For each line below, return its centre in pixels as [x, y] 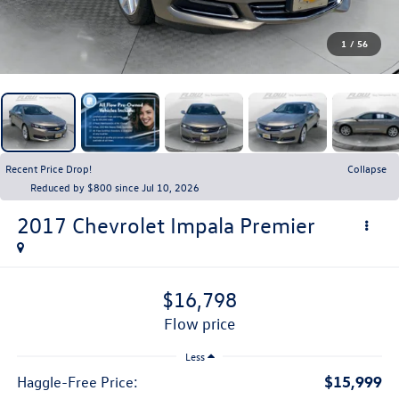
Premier [277, 225]
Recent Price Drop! [49, 168]
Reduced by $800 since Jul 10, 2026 [115, 187]
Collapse [367, 168]
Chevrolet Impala [153, 225]
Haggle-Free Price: [77, 382]
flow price [204, 324]
